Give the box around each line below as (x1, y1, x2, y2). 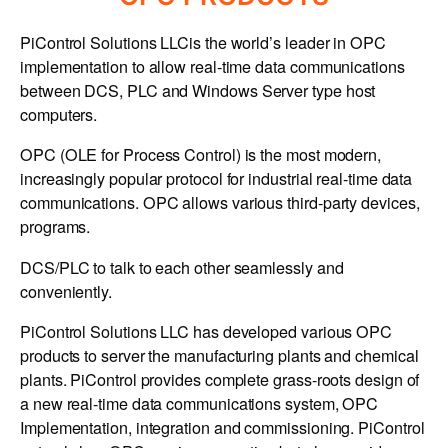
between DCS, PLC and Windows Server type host (20, 78, 376, 103)
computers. (20, 102, 98, 127)
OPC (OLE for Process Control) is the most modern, (20, 142, 382, 167)
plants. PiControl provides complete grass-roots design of (20, 366, 420, 391)
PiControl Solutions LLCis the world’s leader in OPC (20, 30, 386, 55)
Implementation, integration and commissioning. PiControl (20, 414, 425, 439)
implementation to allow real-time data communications (20, 54, 405, 79)
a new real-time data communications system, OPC (20, 390, 379, 415)
